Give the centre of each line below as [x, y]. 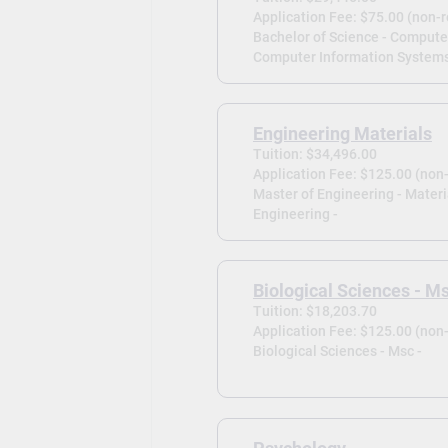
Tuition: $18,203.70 [314, 311]
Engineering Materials [342, 134]
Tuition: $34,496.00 [314, 154]
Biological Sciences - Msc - [337, 351]
